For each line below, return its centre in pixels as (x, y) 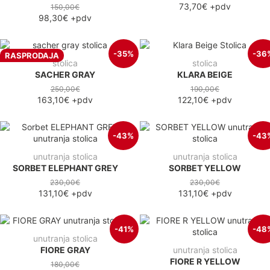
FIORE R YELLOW (205, 261)
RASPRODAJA (32, 56)
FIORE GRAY (65, 250)
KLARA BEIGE (205, 74)
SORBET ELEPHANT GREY (65, 168)
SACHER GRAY (65, 74)
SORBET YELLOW (205, 168)
